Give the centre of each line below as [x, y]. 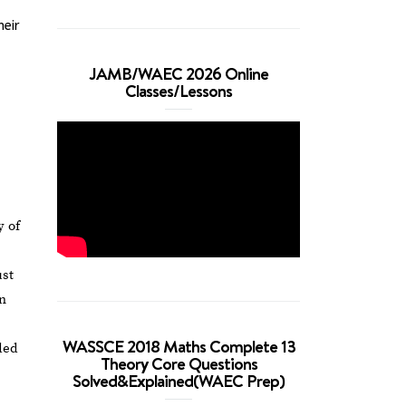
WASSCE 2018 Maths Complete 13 [179, 346]
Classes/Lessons [179, 91]
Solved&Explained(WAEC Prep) [179, 381]
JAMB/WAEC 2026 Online [179, 73]
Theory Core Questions [179, 363]
